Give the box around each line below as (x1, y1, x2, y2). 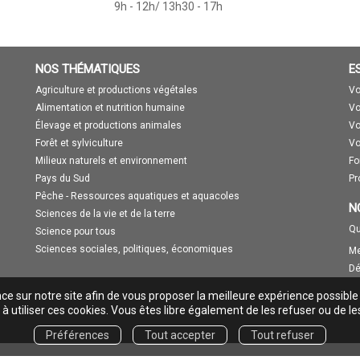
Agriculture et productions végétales (35, 84, 198, 96)
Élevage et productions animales (35, 119, 182, 131)
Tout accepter (145, 328, 215, 342)
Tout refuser (251, 328, 314, 342)
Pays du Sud (35, 172, 90, 184)
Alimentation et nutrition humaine (35, 101, 185, 113)
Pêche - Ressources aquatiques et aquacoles (35, 190, 239, 202)
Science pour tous (35, 225, 116, 237)
